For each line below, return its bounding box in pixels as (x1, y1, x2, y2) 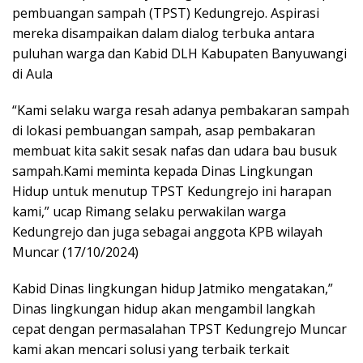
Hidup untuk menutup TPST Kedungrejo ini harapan (12, 181, 331, 200)
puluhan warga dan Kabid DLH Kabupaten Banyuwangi (12, 44, 347, 62)
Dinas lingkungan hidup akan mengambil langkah (12, 299, 315, 318)
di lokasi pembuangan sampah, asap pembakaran (12, 121, 315, 139)
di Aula (12, 64, 53, 83)
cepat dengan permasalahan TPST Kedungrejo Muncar (12, 319, 347, 338)
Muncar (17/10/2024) (12, 242, 139, 261)
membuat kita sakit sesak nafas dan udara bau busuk (12, 141, 337, 160)
